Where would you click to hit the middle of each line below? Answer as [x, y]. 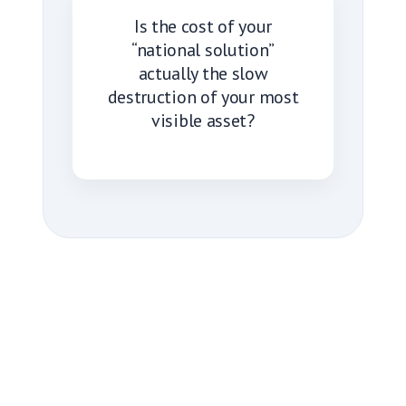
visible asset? [203, 120]
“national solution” [203, 49]
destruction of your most [203, 97]
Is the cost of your [203, 26]
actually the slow [203, 73]
